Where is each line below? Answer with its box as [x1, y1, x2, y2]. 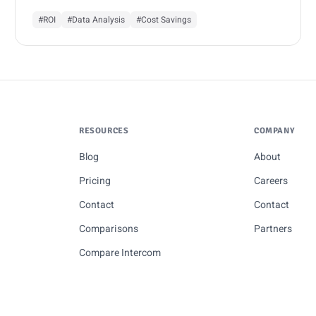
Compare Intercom [79, 245, 161, 260]
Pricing [79, 174, 111, 188]
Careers [254, 174, 288, 188]
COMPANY [254, 126, 296, 136]
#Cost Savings [136, 13, 192, 26]
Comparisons [79, 221, 138, 236]
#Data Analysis [67, 13, 126, 26]
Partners [254, 221, 292, 236]
